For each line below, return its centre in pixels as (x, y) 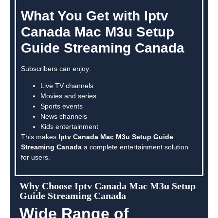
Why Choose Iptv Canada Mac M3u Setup (108, 186)
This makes (40, 137)
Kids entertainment (69, 127)
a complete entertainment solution (135, 147)
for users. (36, 157)
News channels (64, 117)
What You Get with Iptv (95, 16)
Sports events (62, 106)
